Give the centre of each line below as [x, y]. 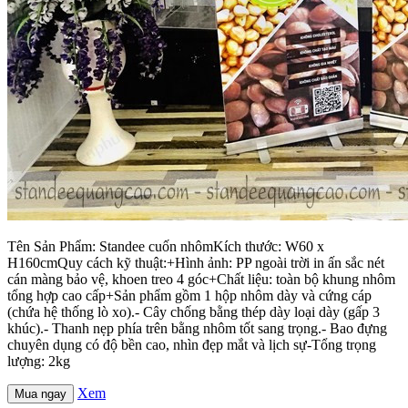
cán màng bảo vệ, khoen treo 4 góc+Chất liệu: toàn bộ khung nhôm [201, 280]
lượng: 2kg [39, 362]
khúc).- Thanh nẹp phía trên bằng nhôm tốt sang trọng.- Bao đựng [197, 329]
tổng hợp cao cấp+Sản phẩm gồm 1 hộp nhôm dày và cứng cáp [189, 296]
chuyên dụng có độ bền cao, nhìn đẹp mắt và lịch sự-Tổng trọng [192, 345]
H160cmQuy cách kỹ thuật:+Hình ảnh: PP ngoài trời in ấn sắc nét [196, 263]
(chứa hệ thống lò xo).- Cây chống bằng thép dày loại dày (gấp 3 [194, 312]
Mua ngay [41, 394]
